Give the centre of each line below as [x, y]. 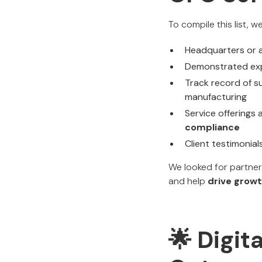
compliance [212, 127]
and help [188, 181]
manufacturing [216, 97]
